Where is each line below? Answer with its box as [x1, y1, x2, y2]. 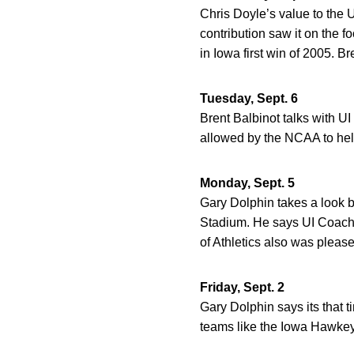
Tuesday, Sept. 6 [200, 92, 298, 105]
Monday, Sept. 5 [200, 176, 295, 190]
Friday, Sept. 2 [200, 281, 284, 294]
